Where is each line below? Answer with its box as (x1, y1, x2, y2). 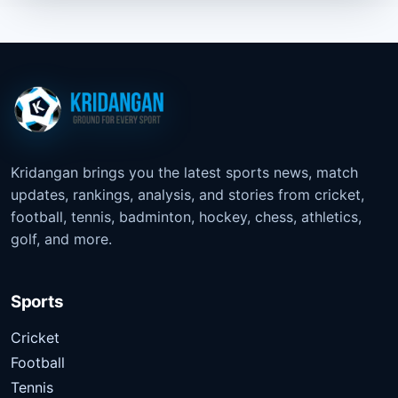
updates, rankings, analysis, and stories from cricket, (11, 185, 364, 203)
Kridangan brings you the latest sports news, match (11, 163, 358, 181)
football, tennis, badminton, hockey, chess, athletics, (11, 207, 362, 226)
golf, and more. (11, 229, 112, 248)
